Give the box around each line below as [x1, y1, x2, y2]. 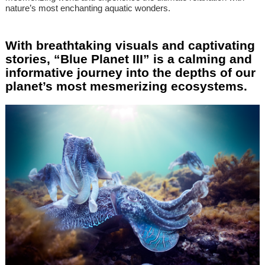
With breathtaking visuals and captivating [5, 38, 255, 52]
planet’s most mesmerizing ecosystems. [5, 79, 247, 93]
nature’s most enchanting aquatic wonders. [5, 2, 170, 13]
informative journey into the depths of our [5, 65, 256, 79]
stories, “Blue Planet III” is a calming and [5, 51, 252, 66]
